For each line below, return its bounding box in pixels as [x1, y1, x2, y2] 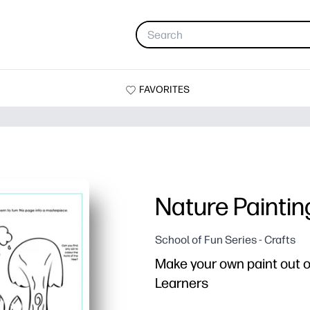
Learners [155, 275, 208, 292]
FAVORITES [139, 83, 190, 95]
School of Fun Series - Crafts [155, 233, 295, 247]
